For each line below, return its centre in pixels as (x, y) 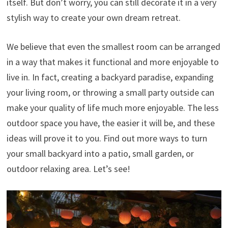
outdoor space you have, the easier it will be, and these (110, 123)
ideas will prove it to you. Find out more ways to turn (107, 138)
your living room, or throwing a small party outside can (110, 92)
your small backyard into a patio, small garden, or (100, 153)
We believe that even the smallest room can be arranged (113, 46)
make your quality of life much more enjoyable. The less (112, 107)
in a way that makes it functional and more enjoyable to (112, 62)
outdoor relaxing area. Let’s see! (68, 168)
